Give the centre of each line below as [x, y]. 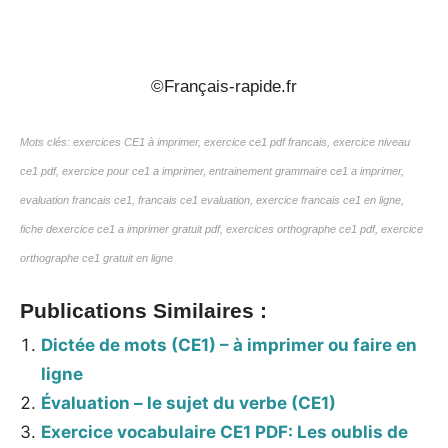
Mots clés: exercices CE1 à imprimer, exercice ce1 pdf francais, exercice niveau [215, 142]
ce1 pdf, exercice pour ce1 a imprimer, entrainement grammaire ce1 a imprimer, [212, 171]
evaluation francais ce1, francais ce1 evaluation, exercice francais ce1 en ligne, [212, 200]
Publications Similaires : [143, 310]
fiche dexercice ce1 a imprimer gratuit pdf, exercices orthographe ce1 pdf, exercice [221, 229]
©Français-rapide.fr [224, 86]
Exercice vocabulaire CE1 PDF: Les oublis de [225, 431]
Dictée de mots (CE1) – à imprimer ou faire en [229, 344]
